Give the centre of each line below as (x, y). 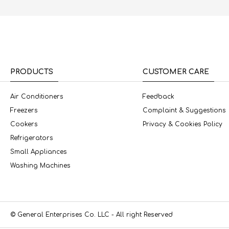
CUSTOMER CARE (176, 72)
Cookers (24, 124)
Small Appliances (39, 152)
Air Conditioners (37, 97)
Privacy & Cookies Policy (183, 124)
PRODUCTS (32, 72)
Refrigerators (32, 138)
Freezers (24, 111)
